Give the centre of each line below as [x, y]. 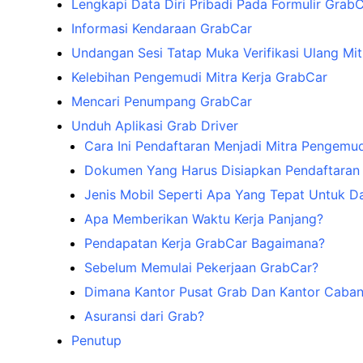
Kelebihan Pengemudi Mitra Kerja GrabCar [199, 77]
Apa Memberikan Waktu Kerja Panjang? [204, 218]
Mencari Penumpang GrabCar [162, 101]
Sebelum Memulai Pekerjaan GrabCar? [201, 267]
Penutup [96, 340]
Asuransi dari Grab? [144, 316]
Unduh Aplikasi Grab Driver [155, 125]
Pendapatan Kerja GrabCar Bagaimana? [205, 243]
